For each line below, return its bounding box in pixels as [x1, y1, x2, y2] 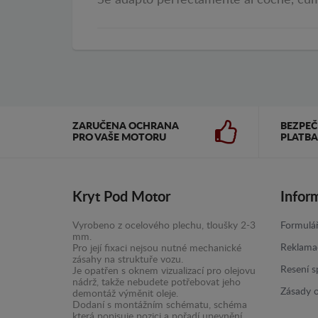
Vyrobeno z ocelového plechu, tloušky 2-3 [72, 221, 256, 231]
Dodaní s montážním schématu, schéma [72, 300, 247, 311]
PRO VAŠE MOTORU [72, 133, 166, 143]
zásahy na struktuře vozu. [72, 255, 183, 265]
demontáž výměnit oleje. [72, 289, 178, 300]
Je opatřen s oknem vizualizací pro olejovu [72, 266, 256, 277]
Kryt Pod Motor [72, 190, 170, 205]
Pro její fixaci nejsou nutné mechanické [72, 243, 241, 254]
